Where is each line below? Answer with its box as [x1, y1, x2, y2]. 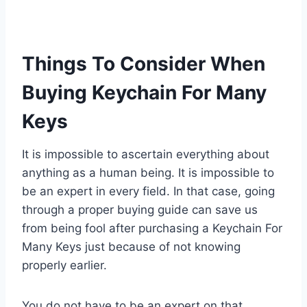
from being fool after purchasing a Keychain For [22, 221, 282, 235]
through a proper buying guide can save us [22, 202, 258, 217]
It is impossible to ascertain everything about [22, 147, 269, 161]
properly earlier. [22, 258, 107, 272]
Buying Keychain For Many [22, 80, 267, 104]
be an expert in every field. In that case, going [22, 184, 275, 198]
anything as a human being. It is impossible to [22, 165, 274, 180]
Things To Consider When [22, 51, 265, 75]
